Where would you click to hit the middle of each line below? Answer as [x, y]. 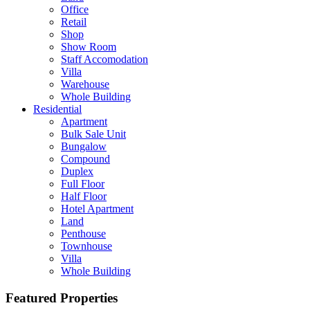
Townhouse [86, 246]
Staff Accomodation [104, 60]
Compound [85, 159]
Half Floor [84, 197]
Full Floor [83, 184]
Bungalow [84, 147]
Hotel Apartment [97, 209]
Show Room [89, 47]
